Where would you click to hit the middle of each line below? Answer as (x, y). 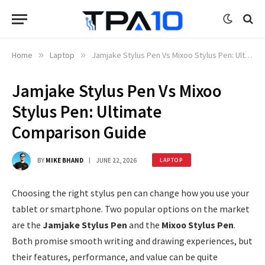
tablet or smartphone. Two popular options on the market (131, 209)
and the (144, 225)
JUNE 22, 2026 (116, 160)
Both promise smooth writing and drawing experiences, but (132, 241)
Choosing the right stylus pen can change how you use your (130, 193)
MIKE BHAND (64, 160)
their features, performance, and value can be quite (115, 257)
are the (27, 225)
